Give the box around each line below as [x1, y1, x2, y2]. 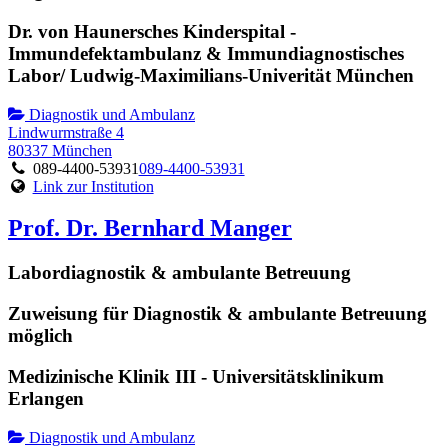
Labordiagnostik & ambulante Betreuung [8, 262, 351, 284]
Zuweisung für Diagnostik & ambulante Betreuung [8, 303, 427, 325]
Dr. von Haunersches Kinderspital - [8, 20, 296, 42]
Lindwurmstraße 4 [8, 123, 124, 141]
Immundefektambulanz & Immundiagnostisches [8, 42, 404, 64]
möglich [8, 325, 73, 347]
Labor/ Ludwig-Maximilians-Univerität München [8, 64, 414, 86]
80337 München [8, 141, 112, 159]
